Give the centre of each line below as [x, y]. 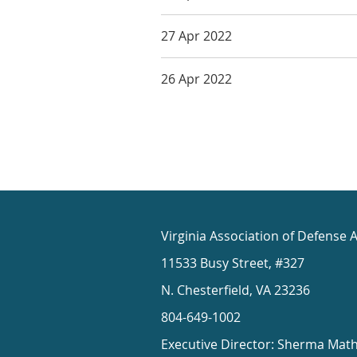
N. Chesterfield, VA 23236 [235, 290]
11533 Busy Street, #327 [233, 263]
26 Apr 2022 [196, 78]
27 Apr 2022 [196, 35]
